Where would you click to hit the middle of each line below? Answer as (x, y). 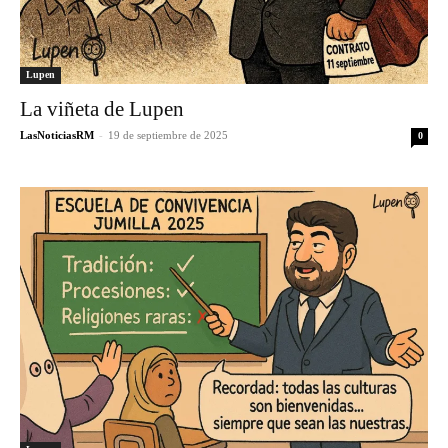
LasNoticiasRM (57, 135)
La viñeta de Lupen (102, 109)
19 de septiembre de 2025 (168, 135)
